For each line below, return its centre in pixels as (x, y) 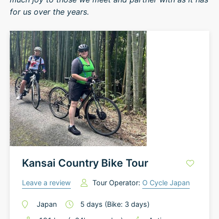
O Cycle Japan (166, 183)
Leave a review (46, 183)
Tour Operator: (117, 183)
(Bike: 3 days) (127, 204)
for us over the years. (49, 12)
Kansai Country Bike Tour (85, 163)
